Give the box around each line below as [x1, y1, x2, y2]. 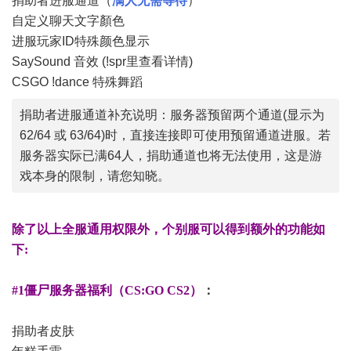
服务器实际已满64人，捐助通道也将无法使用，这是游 [20, 149, 322, 162]
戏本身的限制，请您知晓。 [20, 169, 170, 183]
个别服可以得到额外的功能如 [162, 223, 325, 236]
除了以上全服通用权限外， [12, 223, 162, 236]
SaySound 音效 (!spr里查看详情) [12, 55, 193, 68]
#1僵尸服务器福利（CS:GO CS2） [12, 284, 202, 297]
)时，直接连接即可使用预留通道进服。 [101, 128, 318, 142]
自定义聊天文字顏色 [12, 14, 125, 27]
